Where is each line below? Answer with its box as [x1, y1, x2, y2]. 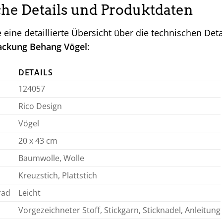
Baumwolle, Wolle [18, 152, 84, 164]
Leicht [18, 187, 41, 198]
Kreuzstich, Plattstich [18, 169, 97, 181]
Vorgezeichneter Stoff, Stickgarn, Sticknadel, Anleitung [18, 204, 221, 216]
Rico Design [18, 100, 62, 111]
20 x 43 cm [18, 135, 57, 146]
